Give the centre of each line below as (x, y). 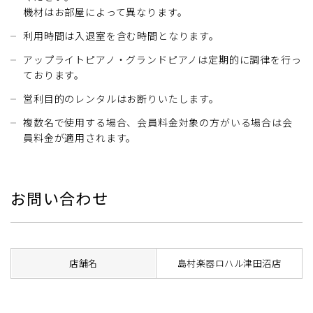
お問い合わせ (59, 197)
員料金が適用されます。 (80, 137)
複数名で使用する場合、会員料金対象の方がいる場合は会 (158, 122)
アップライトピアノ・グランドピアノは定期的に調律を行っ (162, 59)
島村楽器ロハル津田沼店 (229, 263)
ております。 (54, 74)
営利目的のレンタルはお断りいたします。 (121, 98)
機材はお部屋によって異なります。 (105, 12)
